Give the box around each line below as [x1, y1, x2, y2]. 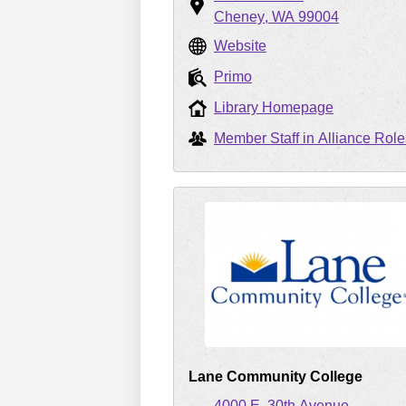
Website [214, 38, 266, 53]
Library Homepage [214, 100, 333, 115]
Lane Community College [188, 369, 362, 384]
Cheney [214, 9, 265, 24]
